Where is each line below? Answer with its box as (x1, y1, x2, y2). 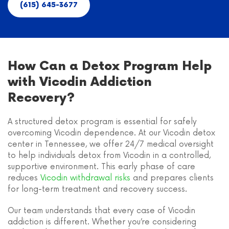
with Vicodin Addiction (8, 75, 152, 89)
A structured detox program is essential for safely (8, 117, 197, 126)
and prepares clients (130, 173, 214, 182)
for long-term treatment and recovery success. (8, 185, 187, 194)
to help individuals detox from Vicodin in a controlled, (8, 151, 211, 160)
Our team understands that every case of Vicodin (8, 206, 195, 215)
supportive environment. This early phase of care (8, 162, 195, 171)
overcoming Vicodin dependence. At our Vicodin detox (8, 128, 215, 138)
